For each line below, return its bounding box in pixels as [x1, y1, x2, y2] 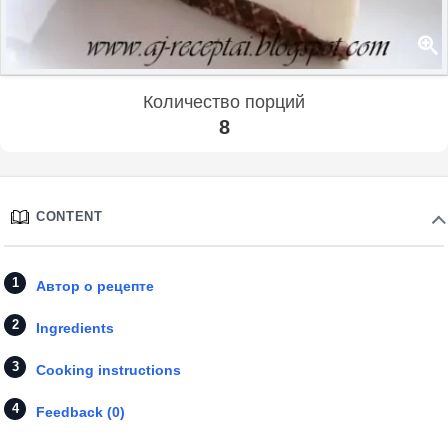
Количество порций [143, 91, 305, 112]
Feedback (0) [36, 403, 125, 420]
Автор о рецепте [36, 277, 154, 294]
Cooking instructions [36, 361, 181, 378]
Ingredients [36, 319, 114, 336]
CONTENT [36, 208, 103, 224]
